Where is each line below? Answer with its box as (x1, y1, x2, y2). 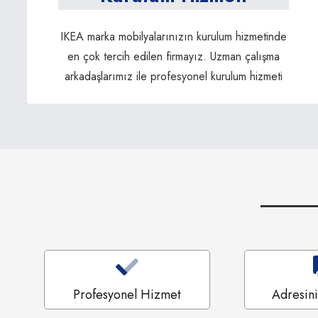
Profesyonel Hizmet (72, 285, 181, 304)
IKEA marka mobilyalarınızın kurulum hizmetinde (60, 28, 287, 45)
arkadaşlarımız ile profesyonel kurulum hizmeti (64, 67, 283, 84)
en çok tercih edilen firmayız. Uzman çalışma (67, 48, 280, 65)
